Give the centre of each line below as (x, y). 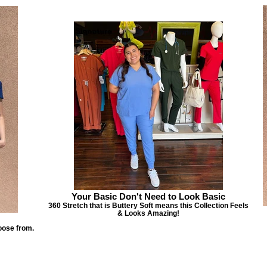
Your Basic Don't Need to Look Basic (148, 196)
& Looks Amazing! (148, 213)
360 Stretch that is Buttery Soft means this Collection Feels (148, 205)
